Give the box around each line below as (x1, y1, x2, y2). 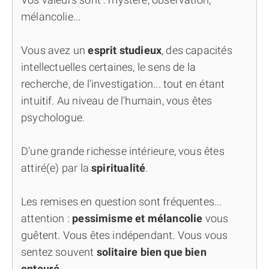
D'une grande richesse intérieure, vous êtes (21, 145, 225, 157)
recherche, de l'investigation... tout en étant (21, 77, 225, 90)
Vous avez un (21, 44, 88, 56)
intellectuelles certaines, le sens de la (21, 61, 196, 73)
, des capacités (162, 44, 232, 56)
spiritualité (91, 162, 146, 174)
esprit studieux (88, 44, 162, 56)
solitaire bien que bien (96, 246, 207, 258)
